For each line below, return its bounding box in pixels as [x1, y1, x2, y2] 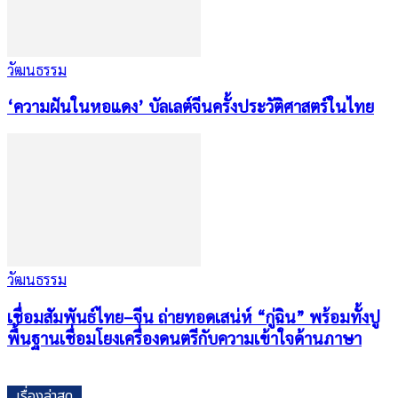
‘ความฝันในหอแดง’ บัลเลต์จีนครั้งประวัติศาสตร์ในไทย [7, 95, 374, 117]
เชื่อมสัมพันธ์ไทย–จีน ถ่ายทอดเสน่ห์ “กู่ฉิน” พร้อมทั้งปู [7, 305, 380, 327]
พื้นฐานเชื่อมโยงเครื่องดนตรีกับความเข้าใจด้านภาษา [7, 326, 362, 348]
